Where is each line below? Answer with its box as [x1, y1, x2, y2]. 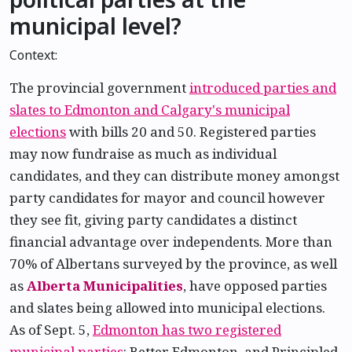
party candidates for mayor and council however [9, 189, 325, 207]
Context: [9, 46, 57, 64]
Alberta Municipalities [27, 277, 183, 295]
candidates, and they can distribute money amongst [9, 167, 339, 185]
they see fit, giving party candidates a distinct [9, 211, 297, 229]
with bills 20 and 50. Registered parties [66, 123, 316, 141]
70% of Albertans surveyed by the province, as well [9, 255, 337, 273]
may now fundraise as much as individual [9, 145, 277, 163]
